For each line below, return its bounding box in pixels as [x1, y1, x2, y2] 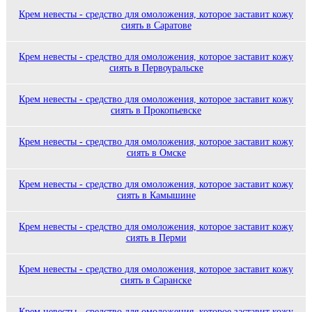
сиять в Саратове [120, 19, 192, 31]
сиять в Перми [125, 232, 187, 243]
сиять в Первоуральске [109, 62, 203, 73]
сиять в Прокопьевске [111, 104, 201, 116]
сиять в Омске [126, 147, 186, 158]
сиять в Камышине [116, 189, 196, 201]
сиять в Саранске [120, 274, 192, 286]
